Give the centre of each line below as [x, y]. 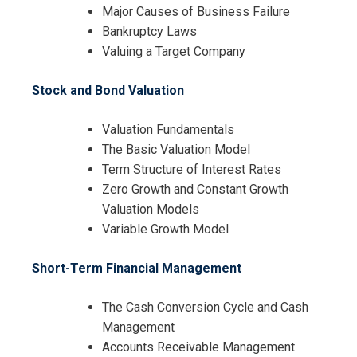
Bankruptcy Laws [149, 32]
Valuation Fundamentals [168, 130]
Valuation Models [151, 210]
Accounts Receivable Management [198, 347]
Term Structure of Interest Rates [192, 170]
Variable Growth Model [165, 229]
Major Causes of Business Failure [196, 12]
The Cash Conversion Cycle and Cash [205, 308]
